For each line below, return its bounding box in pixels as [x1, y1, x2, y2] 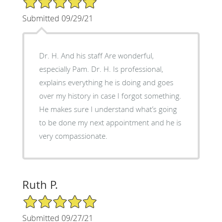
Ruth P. [22, 177, 58, 192]
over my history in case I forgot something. [39, 90, 181, 101]
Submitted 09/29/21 [22, 12, 93, 24]
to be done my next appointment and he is [39, 117, 181, 127]
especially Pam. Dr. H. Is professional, [39, 63, 163, 74]
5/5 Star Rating [22, 193, 71, 203]
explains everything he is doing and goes [39, 77, 173, 87]
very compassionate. [39, 130, 108, 141]
